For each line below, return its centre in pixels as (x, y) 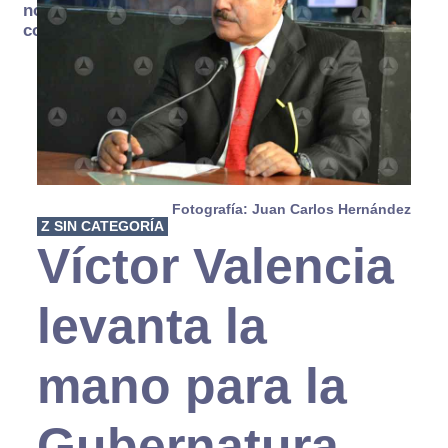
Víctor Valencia (215, 265)
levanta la (151, 325)
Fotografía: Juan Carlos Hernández (292, 208)
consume (58, 30)
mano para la (191, 385)
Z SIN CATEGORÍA (102, 225)
